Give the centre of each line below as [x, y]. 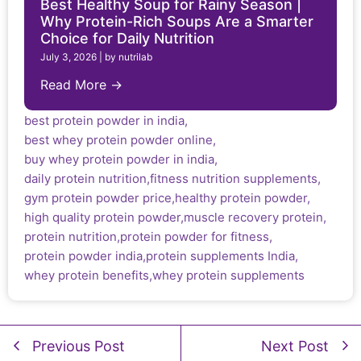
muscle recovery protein [253, 218]
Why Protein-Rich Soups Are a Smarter [177, 22]
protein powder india [83, 256]
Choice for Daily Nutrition [127, 39]
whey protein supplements [228, 276]
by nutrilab [129, 57]
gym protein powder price [98, 198]
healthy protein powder [241, 198]
